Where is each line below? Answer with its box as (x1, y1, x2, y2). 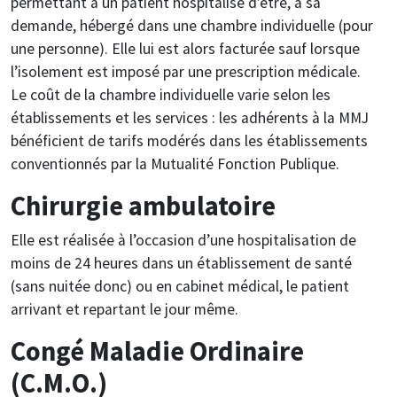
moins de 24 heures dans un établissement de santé (11, 253, 352, 273)
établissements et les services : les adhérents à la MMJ (11, 107, 369, 128)
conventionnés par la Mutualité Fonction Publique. (11, 153, 339, 174)
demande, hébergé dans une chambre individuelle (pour (11, 15, 373, 35)
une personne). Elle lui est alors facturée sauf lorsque (11, 38, 360, 58)
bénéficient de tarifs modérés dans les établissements (11, 130, 368, 151)
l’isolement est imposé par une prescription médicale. (11, 61, 361, 82)
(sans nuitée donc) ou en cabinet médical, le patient (11, 276, 349, 296)
